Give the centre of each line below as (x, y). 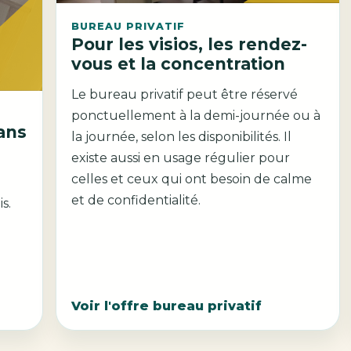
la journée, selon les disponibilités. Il (125, 136)
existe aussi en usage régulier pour (181, 157)
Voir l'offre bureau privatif (167, 306)
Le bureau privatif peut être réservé (185, 94)
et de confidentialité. (136, 200)
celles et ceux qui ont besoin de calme (173, 179)
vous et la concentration (179, 64)
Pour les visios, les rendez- (190, 45)
